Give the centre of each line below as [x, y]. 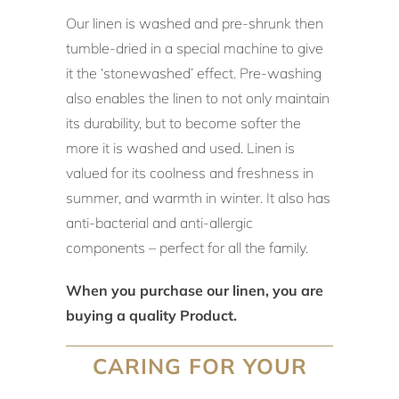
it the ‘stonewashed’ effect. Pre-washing [194, 73]
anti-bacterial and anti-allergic [159, 222]
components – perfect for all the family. [189, 247]
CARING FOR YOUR [199, 366]
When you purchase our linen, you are [195, 290]
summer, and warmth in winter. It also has [198, 197]
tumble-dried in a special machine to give [195, 48]
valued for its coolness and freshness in [190, 172]
